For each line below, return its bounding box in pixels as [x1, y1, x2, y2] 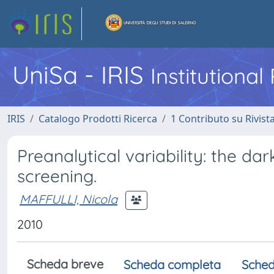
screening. [17, 165, 97, 187]
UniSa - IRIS [12, 59, 150, 90]
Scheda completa [124, 257, 221, 272]
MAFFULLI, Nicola [20, 191, 117, 207]
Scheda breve [27, 256, 103, 272]
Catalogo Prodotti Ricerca [39, 112, 157, 125]
